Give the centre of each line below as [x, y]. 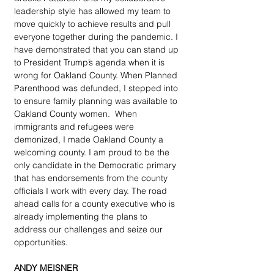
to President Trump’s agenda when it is [91, 62]
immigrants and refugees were [75, 126]
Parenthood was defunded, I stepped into [97, 88]
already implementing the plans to [82, 216]
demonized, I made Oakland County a [90, 139]
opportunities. [41, 242]
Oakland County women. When [77, 113]
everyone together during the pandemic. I [97, 36]
